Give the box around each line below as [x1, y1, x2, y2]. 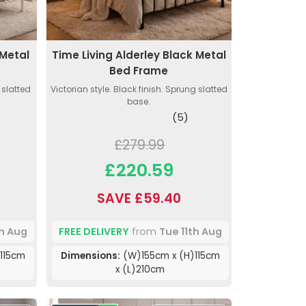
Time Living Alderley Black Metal [51, 48, 226, 63]
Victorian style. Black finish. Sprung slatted [50, 83, 227, 96]
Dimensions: [60, 249, 120, 263]
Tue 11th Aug [158, 224, 222, 238]
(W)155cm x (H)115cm [120, 249, 220, 263]
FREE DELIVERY [58, 224, 129, 238]
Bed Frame [109, 64, 169, 79]
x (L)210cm [115, 263, 165, 277]
